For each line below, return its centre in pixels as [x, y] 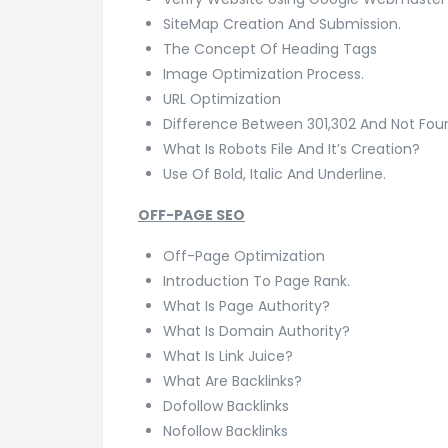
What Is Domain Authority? [256, 330]
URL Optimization [222, 98]
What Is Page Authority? [246, 305]
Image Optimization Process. [263, 73]
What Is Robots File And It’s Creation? [291, 148]
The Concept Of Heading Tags [270, 48]
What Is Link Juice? [228, 355]
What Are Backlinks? [232, 380]
